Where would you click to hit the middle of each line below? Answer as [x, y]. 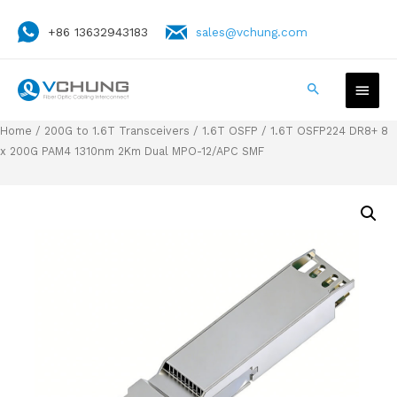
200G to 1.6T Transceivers [117, 130]
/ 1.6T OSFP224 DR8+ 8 [323, 130]
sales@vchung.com [252, 31]
